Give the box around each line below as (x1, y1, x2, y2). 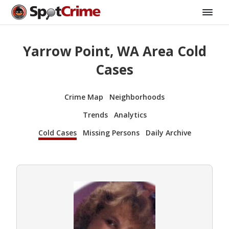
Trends (82, 109, 108, 120)
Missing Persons (82, 127, 140, 138)
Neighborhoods (109, 91, 165, 102)
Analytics (113, 109, 147, 120)
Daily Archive (145, 127, 191, 138)
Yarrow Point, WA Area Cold (22, 42, 207, 61)
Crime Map (64, 91, 103, 102)
